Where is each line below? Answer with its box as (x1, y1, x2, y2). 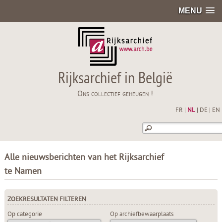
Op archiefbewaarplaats (110, 211, 174, 219)
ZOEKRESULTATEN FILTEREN (7, 196, 86, 204)
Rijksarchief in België (58, 69, 173, 89)
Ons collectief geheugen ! (77, 89, 154, 99)
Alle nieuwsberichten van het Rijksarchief (4, 153, 164, 164)
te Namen (4, 166, 42, 177)
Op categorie (7, 211, 42, 219)
